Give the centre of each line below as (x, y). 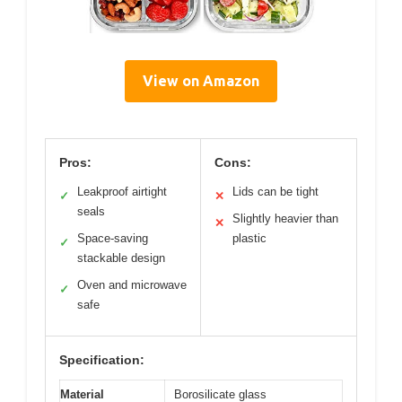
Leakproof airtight (122, 192)
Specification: (102, 360)
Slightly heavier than (285, 219)
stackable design (121, 258)
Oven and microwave (132, 285)
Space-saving (113, 239)
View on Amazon (201, 81)
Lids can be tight (275, 192)
